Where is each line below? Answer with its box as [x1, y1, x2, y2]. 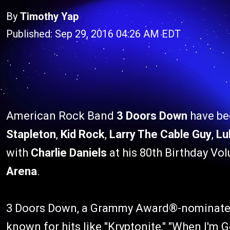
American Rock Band [6, 109, 117, 122]
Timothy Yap [20, 10, 79, 23]
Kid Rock [61, 128, 105, 141]
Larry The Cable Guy [109, 128, 212, 141]
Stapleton [6, 128, 56, 141]
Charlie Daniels [31, 146, 107, 159]
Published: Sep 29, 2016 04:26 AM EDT [6, 28, 181, 40]
